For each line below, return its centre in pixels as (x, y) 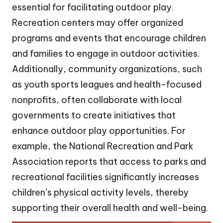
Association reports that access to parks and (109, 162)
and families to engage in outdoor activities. (106, 54)
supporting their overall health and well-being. (110, 208)
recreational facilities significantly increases (106, 177)
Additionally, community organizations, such (107, 69)
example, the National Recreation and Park (103, 146)
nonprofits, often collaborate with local (97, 100)
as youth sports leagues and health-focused (107, 85)
